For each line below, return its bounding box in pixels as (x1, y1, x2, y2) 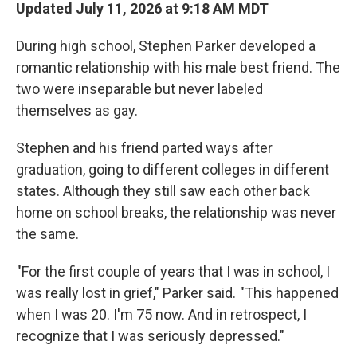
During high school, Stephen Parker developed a (16, 37, 316, 54)
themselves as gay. (16, 102, 138, 119)
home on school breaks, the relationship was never (16, 204, 336, 221)
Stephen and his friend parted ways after (16, 139, 273, 156)
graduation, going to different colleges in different (16, 161, 329, 178)
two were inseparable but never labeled (16, 80, 263, 97)
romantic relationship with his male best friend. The (16, 59, 340, 76)
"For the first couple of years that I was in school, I (16, 263, 330, 280)
